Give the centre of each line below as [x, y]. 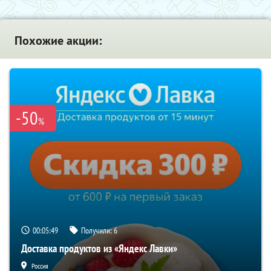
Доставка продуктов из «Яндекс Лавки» [99, 249]
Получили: [97, 231]
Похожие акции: [58, 41]
